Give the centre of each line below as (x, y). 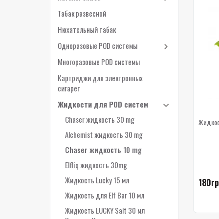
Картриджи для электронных (100, 78)
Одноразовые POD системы (98, 45)
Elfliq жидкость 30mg (96, 165)
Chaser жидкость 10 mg (103, 150)
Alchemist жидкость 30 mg (104, 134)
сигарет (69, 88)
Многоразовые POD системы (99, 62)
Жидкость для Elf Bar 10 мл (105, 195)
